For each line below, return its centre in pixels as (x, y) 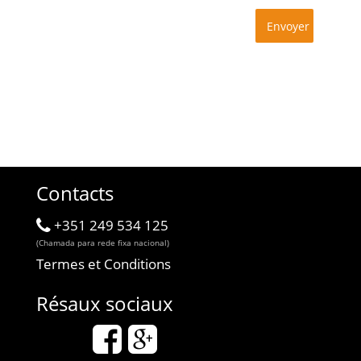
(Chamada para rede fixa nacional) (103, 243)
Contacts (75, 193)
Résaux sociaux (105, 303)
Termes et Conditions (104, 264)
